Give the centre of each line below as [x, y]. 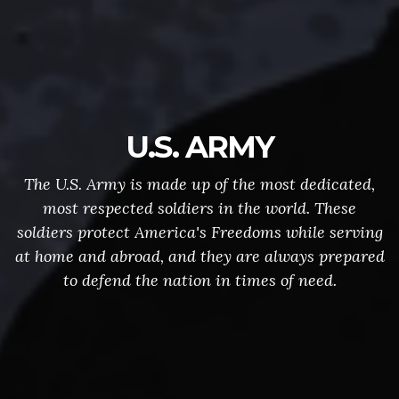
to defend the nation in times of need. [199, 280]
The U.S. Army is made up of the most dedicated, [199, 184]
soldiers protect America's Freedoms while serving [199, 232]
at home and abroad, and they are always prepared [199, 256]
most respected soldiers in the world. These [199, 208]
